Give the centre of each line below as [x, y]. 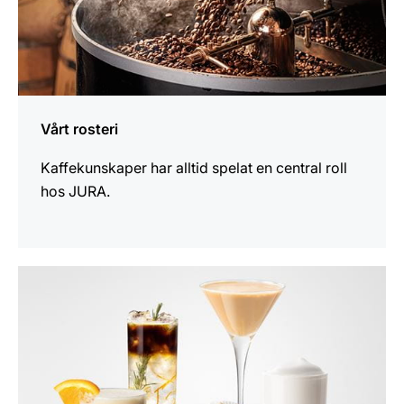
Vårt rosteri [79, 129]
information [56, 300]
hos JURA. [75, 191]
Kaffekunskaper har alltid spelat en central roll [194, 168]
